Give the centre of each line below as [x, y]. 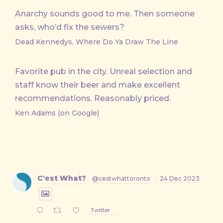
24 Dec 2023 [180, 178]
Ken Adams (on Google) [57, 113]
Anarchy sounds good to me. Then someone [105, 14]
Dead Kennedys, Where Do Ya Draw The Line [97, 42]
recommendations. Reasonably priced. [93, 98]
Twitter [101, 210]
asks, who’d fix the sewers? [70, 27]
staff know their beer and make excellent [98, 85]
